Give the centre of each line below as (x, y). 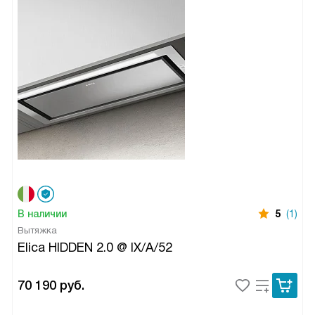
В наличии (42, 214)
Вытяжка (37, 231)
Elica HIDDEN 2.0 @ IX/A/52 (95, 248)
